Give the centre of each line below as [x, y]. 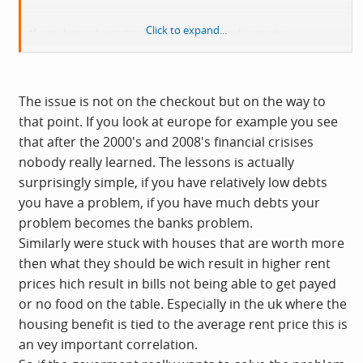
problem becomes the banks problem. [136, 223]
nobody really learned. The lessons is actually [156, 162]
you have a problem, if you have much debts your [169, 203]
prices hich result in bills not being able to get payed [177, 284]
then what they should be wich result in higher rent [175, 263]
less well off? [64, 74]
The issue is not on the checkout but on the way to [172, 101]
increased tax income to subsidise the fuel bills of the [175, 54]
